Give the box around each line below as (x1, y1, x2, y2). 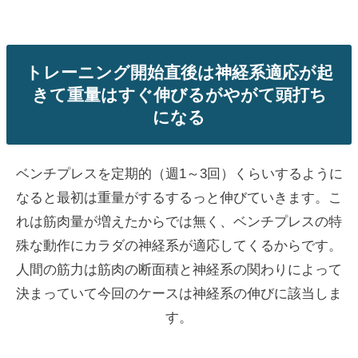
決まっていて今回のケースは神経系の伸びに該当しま (16, 284, 342, 301)
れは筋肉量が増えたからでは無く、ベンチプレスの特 (16, 213, 342, 229)
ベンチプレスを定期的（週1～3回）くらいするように (15, 165, 343, 181)
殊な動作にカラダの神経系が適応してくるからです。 (16, 237, 342, 253)
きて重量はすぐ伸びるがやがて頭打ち (31, 85, 327, 104)
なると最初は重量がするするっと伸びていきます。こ (16, 189, 342, 205)
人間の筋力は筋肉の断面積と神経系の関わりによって (16, 261, 342, 277)
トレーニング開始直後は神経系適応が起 (25, 62, 333, 82)
